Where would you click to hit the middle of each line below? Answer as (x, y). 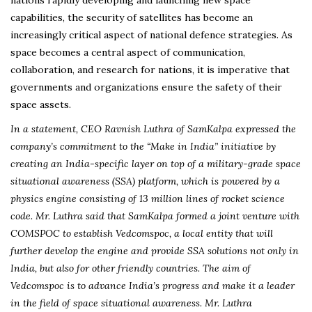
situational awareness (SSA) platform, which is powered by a (145, 181)
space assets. (41, 104)
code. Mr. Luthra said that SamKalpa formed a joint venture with (155, 216)
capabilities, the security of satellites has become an (132, 17)
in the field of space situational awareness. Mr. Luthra (131, 303)
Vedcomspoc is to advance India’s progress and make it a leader (153, 285)
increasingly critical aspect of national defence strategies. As (151, 34)
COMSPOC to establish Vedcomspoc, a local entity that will (142, 233)
